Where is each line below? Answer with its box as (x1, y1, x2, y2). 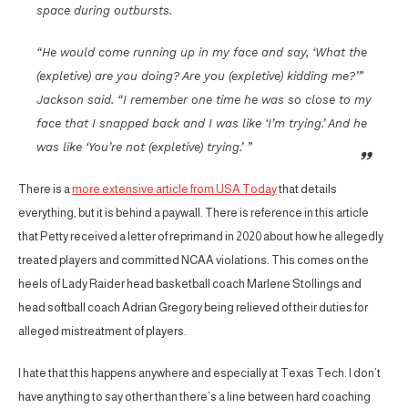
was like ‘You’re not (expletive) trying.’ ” (36, 140, 252, 155)
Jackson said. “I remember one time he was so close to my (36, 93, 372, 107)
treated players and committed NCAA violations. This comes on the (18, 253, 369, 268)
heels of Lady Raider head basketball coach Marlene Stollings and (18, 277, 362, 291)
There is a (18, 182, 72, 197)
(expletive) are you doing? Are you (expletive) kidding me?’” (36, 69, 363, 84)
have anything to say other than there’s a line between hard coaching (18, 390, 371, 404)
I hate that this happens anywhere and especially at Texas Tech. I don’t (18, 366, 381, 381)
